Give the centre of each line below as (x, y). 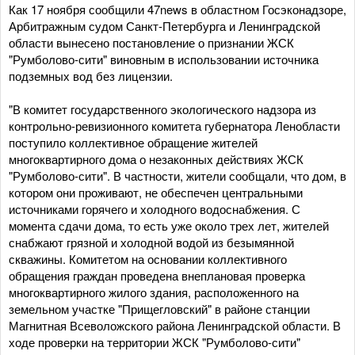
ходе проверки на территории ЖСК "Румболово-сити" (155, 342)
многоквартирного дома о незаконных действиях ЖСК (156, 159)
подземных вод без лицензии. (92, 76)
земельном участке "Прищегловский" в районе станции (159, 309)
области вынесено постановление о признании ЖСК (151, 42)
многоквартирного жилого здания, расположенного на (154, 292)
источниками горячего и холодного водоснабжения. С (155, 209)
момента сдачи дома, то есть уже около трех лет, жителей (169, 225)
